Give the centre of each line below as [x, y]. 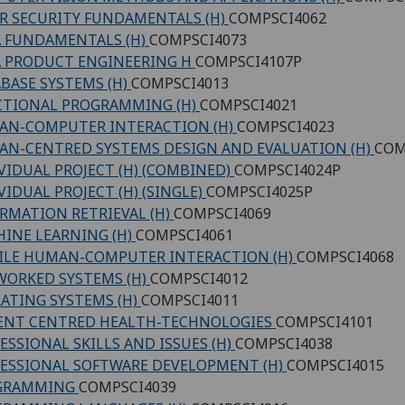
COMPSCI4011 [190, 301]
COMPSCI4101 [325, 322]
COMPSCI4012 [199, 279]
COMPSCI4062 [278, 19]
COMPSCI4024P [287, 170]
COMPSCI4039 [127, 387]
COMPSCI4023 [286, 127]
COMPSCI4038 [284, 344]
